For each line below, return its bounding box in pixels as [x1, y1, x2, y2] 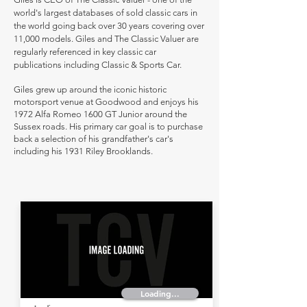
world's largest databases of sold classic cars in [14, 8, 197, 18]
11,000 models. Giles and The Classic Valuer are [14, 34, 199, 44]
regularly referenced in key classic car [14, 47, 156, 57]
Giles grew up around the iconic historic [14, 84, 167, 95]
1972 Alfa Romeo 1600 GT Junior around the [14, 109, 187, 119]
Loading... [140, 288, 180, 299]
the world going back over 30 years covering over [14, 21, 204, 31]
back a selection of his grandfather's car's [14, 134, 173, 144]
